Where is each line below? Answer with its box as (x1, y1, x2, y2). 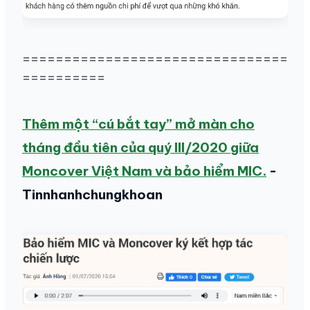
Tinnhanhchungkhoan (22, 185, 163, 203)
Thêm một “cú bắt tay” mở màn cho (22, 115, 255, 132)
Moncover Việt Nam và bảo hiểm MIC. (22, 162, 266, 179)
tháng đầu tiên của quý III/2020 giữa (22, 138, 259, 156)
